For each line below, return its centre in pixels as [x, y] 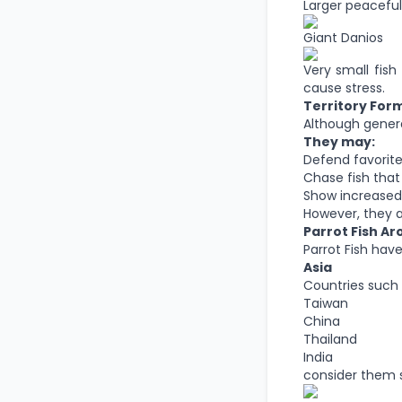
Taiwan [325, 303]
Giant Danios [343, 38]
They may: [339, 142]
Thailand [330, 339]
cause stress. [344, 88]
